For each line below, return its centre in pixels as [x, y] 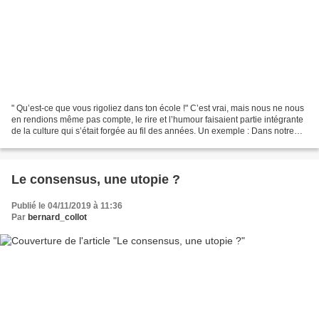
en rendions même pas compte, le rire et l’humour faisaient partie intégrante [157, 119]
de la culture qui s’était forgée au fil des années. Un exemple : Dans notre [153, 131]
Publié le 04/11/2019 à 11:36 [67, 205]
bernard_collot [57, 217]
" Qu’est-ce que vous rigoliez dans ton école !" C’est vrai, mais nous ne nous [158, 108]
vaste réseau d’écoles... [57, 142]
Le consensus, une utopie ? [96, 179]
